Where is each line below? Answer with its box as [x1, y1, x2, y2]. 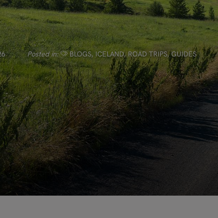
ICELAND [95, 49, 124, 58]
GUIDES [171, 49, 197, 58]
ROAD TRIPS [127, 49, 167, 58]
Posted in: [27, 49, 58, 58]
